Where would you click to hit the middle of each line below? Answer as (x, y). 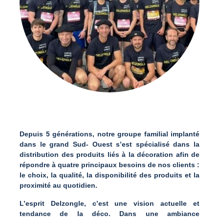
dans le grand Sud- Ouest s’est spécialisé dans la (109, 144)
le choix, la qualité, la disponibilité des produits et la (109, 175)
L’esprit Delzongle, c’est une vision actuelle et (109, 204)
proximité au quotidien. (58, 186)
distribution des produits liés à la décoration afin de (109, 155)
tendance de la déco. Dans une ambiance (109, 214)
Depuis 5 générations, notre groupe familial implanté (109, 134)
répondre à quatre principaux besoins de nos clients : (109, 165)
